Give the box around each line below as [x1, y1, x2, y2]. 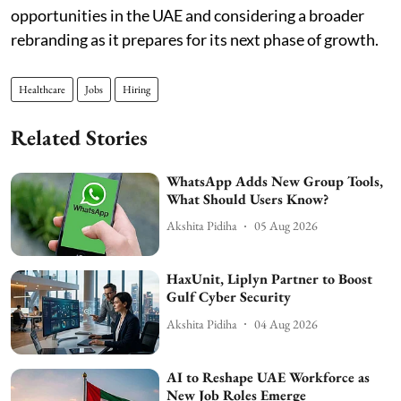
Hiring [123, 81, 150, 97]
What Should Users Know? [166, 189, 329, 209]
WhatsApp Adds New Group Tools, [166, 171, 384, 191]
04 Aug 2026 [254, 315, 319, 332]
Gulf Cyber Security [166, 287, 292, 307]
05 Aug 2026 [254, 218, 319, 234]
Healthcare [19, 81, 65, 97]
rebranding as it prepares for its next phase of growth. [11, 29, 379, 49]
